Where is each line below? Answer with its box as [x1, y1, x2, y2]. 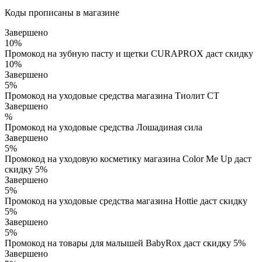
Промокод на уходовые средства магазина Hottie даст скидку [5, 196, 247, 206]
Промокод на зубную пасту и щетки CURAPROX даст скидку [5, 49, 253, 59]
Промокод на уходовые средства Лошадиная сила [5, 122, 202, 133]
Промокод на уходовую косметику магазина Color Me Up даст [5, 154, 251, 164]
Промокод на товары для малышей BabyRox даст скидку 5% [5, 238, 246, 249]
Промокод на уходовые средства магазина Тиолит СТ [5, 91, 219, 101]
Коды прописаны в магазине [5, 8, 119, 18]
